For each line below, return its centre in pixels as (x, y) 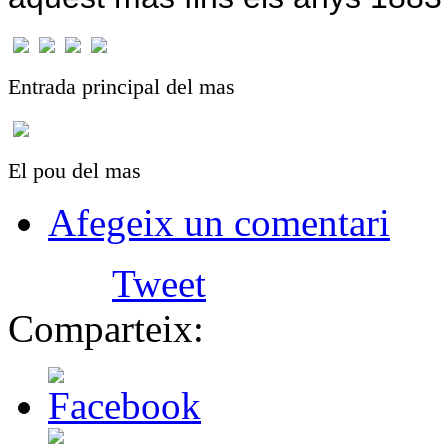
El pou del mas (74, 171)
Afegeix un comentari (219, 223)
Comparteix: (106, 329)
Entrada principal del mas (121, 87)
